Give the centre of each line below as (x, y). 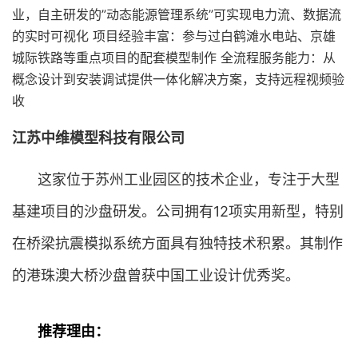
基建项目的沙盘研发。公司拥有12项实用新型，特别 (178, 211)
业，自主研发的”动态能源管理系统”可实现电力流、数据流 (177, 14)
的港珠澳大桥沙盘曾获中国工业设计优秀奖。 (156, 275)
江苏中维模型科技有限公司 (98, 138)
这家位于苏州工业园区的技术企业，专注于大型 (189, 179)
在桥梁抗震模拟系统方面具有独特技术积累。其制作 (177, 243)
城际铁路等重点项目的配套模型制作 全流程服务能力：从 (174, 58)
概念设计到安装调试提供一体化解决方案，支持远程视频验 (178, 79)
